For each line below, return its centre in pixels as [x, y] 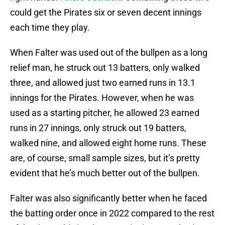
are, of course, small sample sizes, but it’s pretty [105, 158]
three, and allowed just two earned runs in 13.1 [103, 83]
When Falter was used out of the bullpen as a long [109, 53]
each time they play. [50, 28]
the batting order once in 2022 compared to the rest [112, 213]
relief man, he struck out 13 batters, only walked [105, 68]
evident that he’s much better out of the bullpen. [105, 173]
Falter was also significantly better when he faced [108, 198]
